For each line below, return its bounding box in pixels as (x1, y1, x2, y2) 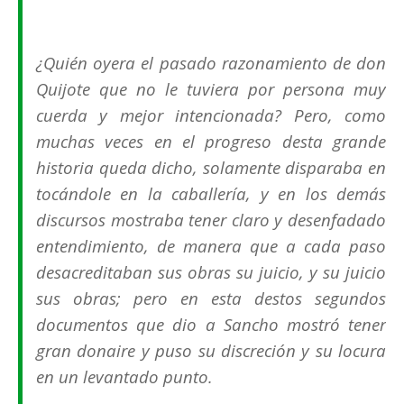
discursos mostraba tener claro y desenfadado (36, 208, 386, 232)
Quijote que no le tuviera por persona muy (36, 78, 386, 101)
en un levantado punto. (36, 365, 213, 389)
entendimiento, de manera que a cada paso (36, 234, 386, 258)
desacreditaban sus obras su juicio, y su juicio (36, 261, 386, 284)
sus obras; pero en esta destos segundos (36, 287, 386, 310)
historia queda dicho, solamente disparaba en (36, 156, 386, 179)
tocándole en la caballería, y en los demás (36, 182, 386, 206)
